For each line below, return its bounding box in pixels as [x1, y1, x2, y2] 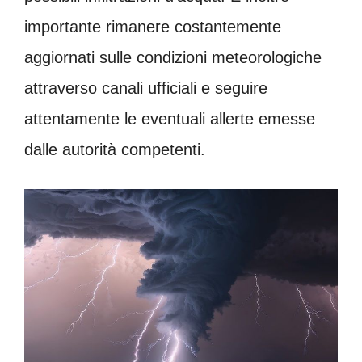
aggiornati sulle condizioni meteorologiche [24, 48, 322, 66]
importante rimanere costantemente [24, 17, 281, 36]
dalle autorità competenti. [24, 140, 205, 158]
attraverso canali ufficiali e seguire [24, 78, 267, 97]
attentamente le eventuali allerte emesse [24, 109, 315, 128]
